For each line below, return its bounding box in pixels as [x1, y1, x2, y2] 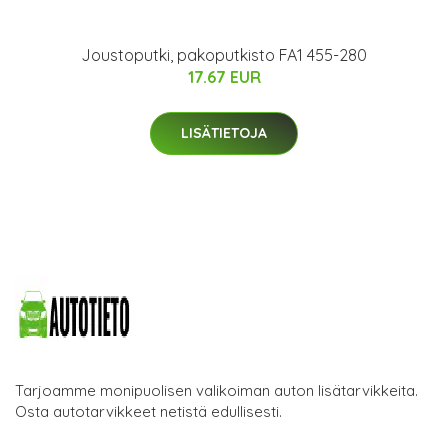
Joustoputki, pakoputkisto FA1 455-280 [81, 44, 367, 65]
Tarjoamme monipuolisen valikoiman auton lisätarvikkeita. [15, 380, 418, 400]
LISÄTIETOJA [181, 123, 267, 142]
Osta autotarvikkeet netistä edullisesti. [15, 401, 282, 421]
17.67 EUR [187, 66, 261, 87]
